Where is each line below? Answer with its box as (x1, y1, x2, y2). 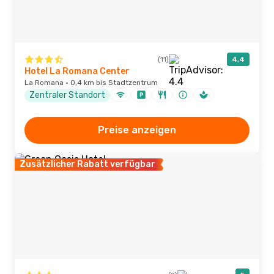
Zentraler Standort (29, 89, 105, 100)
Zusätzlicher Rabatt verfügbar (20, 159, 155, 169)
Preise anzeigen (98, 124, 176, 136)
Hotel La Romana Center (24, 66, 130, 76)
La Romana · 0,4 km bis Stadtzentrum (24, 78, 158, 87)
